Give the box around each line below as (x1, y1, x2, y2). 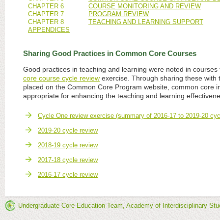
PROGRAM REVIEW (88, 10, 149, 18)
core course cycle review (23, 74, 100, 82)
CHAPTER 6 (28, 2, 64, 10)
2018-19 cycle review (38, 141, 98, 149)
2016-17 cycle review (38, 170, 98, 178)
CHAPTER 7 (28, 10, 64, 18)
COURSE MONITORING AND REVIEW (88, 2, 201, 10)
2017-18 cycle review (38, 156, 98, 164)
